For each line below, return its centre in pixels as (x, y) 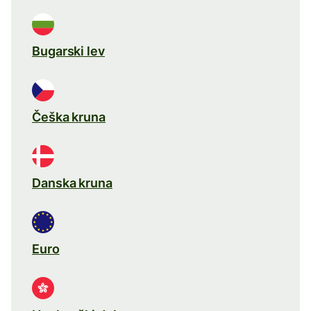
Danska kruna (72, 183)
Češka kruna (69, 117)
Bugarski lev (68, 51)
